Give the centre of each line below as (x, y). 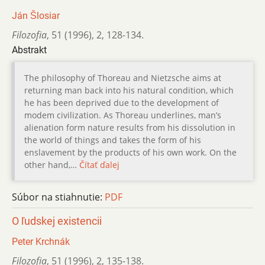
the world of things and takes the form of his (113, 140)
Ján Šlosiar (36, 15)
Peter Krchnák (41, 241)
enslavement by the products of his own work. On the (130, 152)
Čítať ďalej (99, 164)
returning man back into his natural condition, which (129, 90)
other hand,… (52, 164)
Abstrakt (29, 50)
